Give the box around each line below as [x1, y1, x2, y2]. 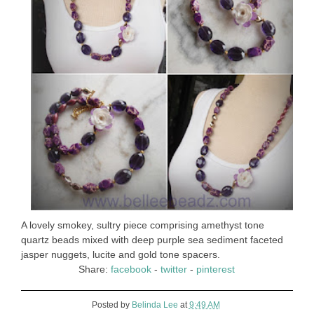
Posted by [91, 300, 132, 310]
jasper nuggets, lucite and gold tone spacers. [20, 248, 220, 260]
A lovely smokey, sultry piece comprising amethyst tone [20, 219, 264, 231]
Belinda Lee [131, 300, 178, 310]
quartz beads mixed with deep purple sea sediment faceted [20, 233, 283, 245]
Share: [78, 263, 111, 275]
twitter [161, 263, 188, 275]
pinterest [196, 263, 235, 275]
